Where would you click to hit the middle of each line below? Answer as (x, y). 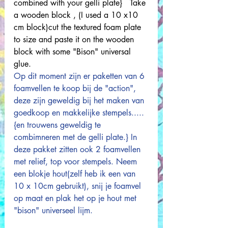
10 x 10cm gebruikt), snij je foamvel (79, 186)
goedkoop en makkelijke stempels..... (79, 113)
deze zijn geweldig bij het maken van (80, 101)
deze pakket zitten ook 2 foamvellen (78, 149)
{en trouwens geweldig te (59, 125)
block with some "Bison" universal (74, 52)
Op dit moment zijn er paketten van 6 (80, 76)
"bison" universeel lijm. (53, 210)
